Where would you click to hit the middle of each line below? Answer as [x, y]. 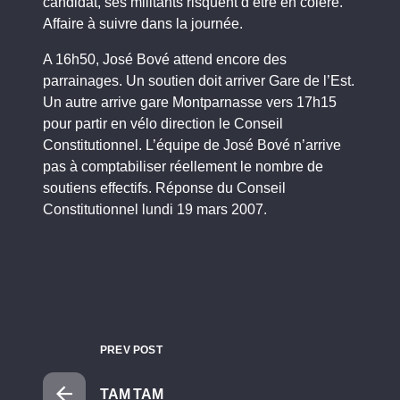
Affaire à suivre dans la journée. [143, 24]
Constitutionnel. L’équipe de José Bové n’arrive [192, 145]
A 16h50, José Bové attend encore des [165, 59]
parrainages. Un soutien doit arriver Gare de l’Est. [199, 81]
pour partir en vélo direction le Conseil [163, 124]
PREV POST [131, 350]
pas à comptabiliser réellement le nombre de [183, 167]
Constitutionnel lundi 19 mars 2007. [155, 209]
